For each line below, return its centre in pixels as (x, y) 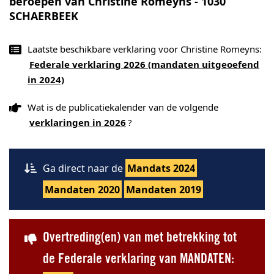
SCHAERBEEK (44, 16)
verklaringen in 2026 (78, 122)
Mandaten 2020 (82, 190)
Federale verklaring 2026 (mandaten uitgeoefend (144, 64)
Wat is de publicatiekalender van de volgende (123, 107)
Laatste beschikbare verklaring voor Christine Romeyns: (145, 49)
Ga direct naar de (84, 168)
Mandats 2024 (161, 168)
